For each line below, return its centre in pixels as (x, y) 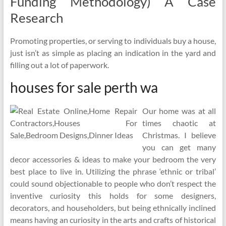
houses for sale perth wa (84, 87)
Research (36, 18)
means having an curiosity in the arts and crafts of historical (113, 220)
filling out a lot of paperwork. (59, 65)
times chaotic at (179, 123)
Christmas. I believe (179, 135)
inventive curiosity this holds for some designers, (113, 195)
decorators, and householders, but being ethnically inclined (113, 208)
